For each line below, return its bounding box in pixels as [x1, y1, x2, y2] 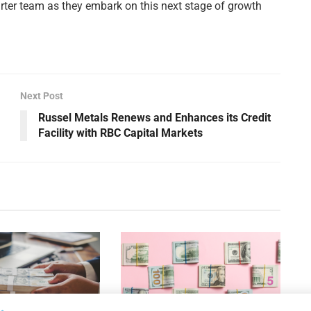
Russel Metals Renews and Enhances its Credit [38, 110, 271, 124]
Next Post [20, 90, 63, 101]
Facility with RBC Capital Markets [38, 126, 203, 140]
